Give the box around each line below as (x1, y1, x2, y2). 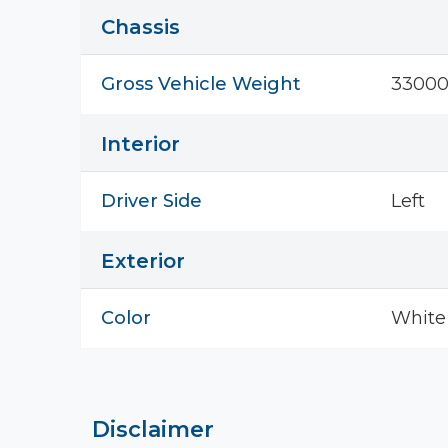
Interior (101, 132, 180, 156)
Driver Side (101, 190, 202, 212)
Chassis (101, 15, 180, 39)
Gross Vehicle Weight (101, 73, 301, 95)
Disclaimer (92, 416, 214, 443)
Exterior (101, 249, 185, 273)
